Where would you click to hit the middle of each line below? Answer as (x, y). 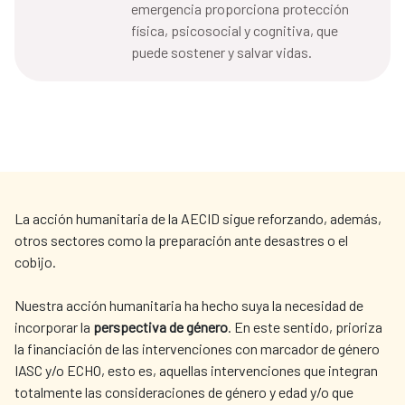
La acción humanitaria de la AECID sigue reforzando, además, (198, 219)
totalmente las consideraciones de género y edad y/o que (184, 392)
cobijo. (35, 262)
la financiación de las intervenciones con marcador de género (197, 349)
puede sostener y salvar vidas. (221, 52)
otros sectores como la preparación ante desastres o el (181, 240)
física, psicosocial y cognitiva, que (235, 31)
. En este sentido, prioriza (305, 327)
